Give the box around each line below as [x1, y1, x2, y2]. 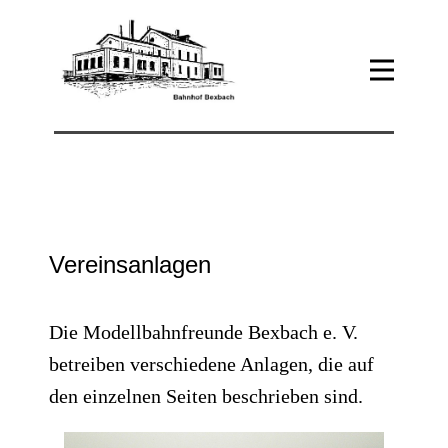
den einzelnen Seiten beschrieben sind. [49, 385, 363, 407]
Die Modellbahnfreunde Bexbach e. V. [49, 321, 358, 343]
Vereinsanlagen [49, 251, 211, 278]
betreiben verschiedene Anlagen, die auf [49, 353, 374, 375]
